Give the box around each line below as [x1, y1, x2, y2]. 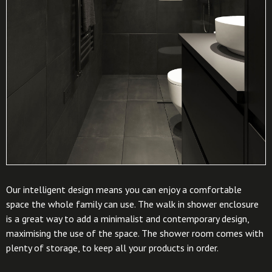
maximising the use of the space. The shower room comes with [6, 227, 263, 240]
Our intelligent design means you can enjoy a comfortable [6, 183, 242, 196]
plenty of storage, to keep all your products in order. [6, 242, 219, 254]
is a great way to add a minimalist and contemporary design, [6, 212, 249, 225]
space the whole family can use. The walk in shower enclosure [6, 198, 259, 211]
